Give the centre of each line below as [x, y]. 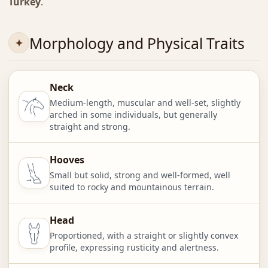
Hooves [67, 160]
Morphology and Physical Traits [137, 43]
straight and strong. [90, 127]
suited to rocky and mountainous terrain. [132, 187]
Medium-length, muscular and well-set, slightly [145, 103]
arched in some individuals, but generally [133, 115]
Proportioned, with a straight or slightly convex [144, 236]
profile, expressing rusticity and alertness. [134, 248]
